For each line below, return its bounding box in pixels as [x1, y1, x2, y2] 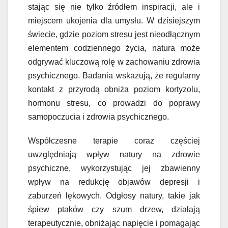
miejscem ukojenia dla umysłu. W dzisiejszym [28, 16, 200, 25]
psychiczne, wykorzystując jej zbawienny [28, 164, 200, 173]
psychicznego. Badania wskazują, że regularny [28, 71, 200, 80]
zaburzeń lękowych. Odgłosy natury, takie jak [28, 191, 200, 201]
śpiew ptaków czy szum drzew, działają [28, 205, 200, 214]
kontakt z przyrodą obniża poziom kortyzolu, [28, 85, 200, 94]
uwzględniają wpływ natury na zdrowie [28, 150, 200, 159]
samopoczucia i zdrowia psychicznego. [28, 112, 169, 122]
